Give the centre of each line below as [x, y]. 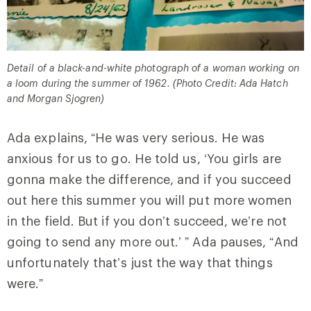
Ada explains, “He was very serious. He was [136, 137]
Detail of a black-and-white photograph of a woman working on [153, 67]
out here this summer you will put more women [150, 200]
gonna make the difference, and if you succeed [149, 179]
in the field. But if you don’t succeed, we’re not [147, 220]
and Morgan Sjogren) [56, 98]
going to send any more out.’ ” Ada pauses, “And [153, 241]
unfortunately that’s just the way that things [140, 262]
